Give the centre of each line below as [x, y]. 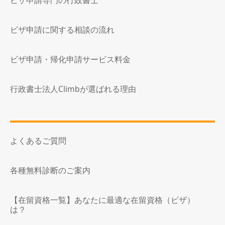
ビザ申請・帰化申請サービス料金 [70, 60]
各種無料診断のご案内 [50, 171]
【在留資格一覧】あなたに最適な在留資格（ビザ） [102, 200]
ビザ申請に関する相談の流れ [62, 30]
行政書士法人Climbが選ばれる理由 [73, 89]
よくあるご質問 [38, 141]
